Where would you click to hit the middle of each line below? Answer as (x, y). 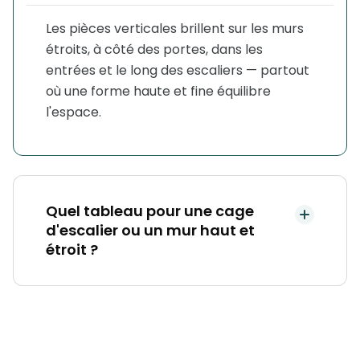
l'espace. (74, 112)
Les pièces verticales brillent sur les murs (175, 29)
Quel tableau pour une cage (150, 211)
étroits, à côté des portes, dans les (154, 49)
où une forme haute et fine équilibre (158, 91)
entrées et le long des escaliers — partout (178, 70)
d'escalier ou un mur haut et (150, 230)
